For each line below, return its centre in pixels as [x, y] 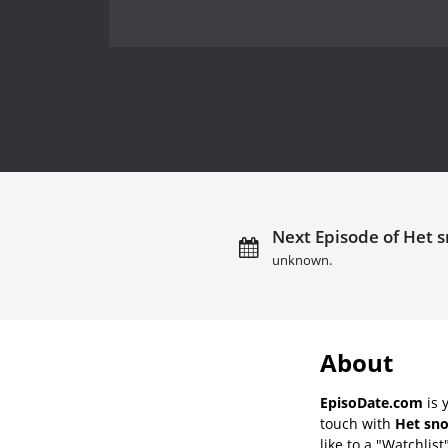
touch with [357, 423]
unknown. [301, 260]
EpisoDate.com [371, 402]
